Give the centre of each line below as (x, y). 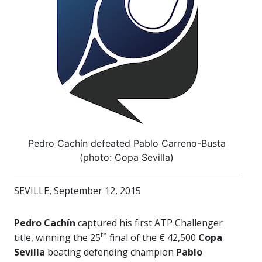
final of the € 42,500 (153, 237)
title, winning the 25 (57, 237)
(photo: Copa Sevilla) (127, 157)
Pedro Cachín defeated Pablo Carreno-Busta (127, 143)
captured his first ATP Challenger (149, 223)
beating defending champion (111, 252)
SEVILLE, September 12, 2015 (77, 191)
